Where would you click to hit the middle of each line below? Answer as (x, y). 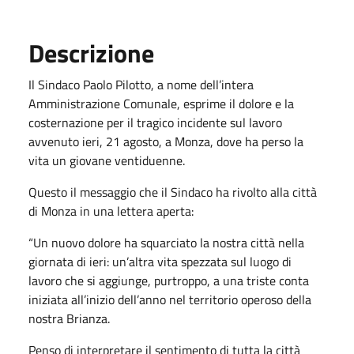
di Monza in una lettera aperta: (111, 211)
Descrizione (91, 53)
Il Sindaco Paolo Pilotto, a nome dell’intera (141, 85)
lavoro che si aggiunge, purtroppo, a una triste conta (169, 281)
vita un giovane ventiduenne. (107, 160)
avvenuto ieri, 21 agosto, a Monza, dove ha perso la (166, 141)
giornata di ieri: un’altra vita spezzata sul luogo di (160, 262)
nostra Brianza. (69, 318)
